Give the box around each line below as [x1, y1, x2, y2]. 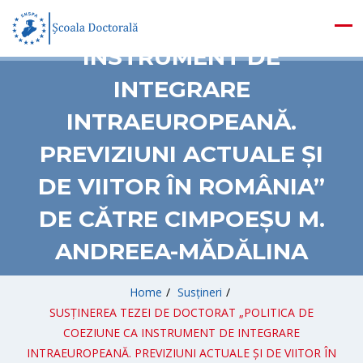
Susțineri [177, 284, 222, 300]
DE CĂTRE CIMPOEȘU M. [38, 205, 325, 233]
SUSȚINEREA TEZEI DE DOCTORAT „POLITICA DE [49, 305, 314, 320]
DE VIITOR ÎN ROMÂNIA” [38, 173, 325, 200]
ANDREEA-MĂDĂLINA [55, 237, 308, 265]
